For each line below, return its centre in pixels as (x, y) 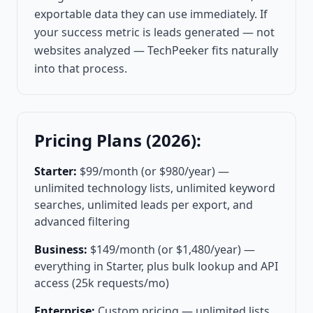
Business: (61, 250)
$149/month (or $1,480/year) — (173, 250)
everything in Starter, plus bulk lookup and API (156, 267)
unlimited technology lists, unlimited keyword (155, 188)
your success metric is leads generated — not (154, 32)
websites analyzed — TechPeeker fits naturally (156, 51)
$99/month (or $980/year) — (154, 172)
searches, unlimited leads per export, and (144, 205)
